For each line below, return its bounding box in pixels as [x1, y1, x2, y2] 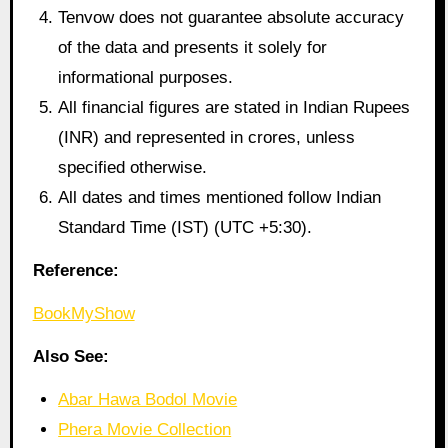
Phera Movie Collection [58, 419, 232, 439]
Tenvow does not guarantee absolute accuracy [58, 8, 405, 28]
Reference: [32, 261, 119, 281]
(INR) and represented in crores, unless [58, 128, 356, 148]
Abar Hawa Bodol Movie [58, 389, 238, 409]
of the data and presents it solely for [58, 38, 328, 58]
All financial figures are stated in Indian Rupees [58, 98, 411, 118]
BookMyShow [32, 304, 135, 324]
